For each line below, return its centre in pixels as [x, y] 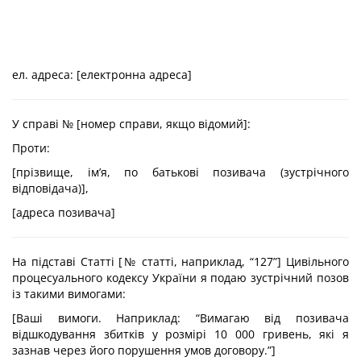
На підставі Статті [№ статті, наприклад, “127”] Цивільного [180, 261]
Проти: [31, 148]
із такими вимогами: [69, 294]
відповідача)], [50, 188]
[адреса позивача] [64, 212]
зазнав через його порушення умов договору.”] [144, 350]
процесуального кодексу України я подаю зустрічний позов [180, 278]
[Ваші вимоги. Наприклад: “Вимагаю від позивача [180, 318]
